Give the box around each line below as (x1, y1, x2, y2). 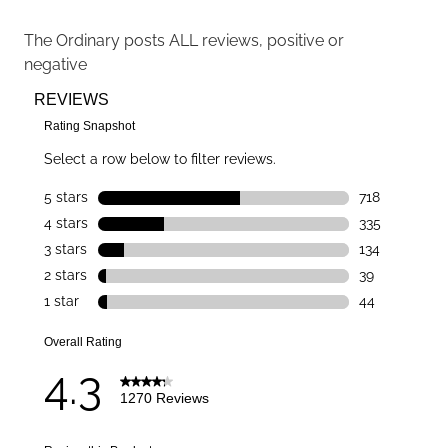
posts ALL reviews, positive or (120, 30, 344, 50)
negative (24, 54, 87, 74)
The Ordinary (24, 30, 120, 50)
